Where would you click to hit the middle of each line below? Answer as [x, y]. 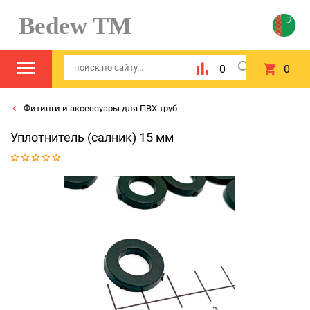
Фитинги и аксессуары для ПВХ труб [99, 108]
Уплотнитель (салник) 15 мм [92, 137]
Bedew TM [69, 26]
